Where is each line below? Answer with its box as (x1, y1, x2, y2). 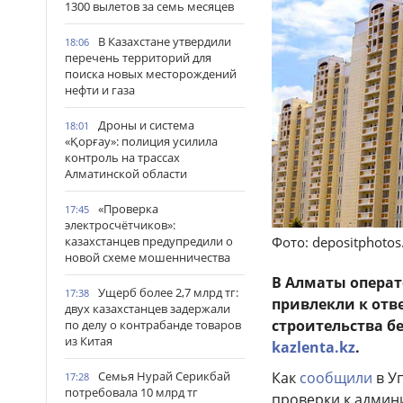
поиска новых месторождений (65, 66, 237, 82)
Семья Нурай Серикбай (98, 368, 230, 384)
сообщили (300, 368, 372, 389)
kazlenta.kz (272, 337, 355, 358)
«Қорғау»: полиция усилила (65, 133, 218, 149)
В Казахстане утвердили (98, 33, 231, 49)
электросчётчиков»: (65, 217, 175, 233)
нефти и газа (65, 82, 135, 98)
